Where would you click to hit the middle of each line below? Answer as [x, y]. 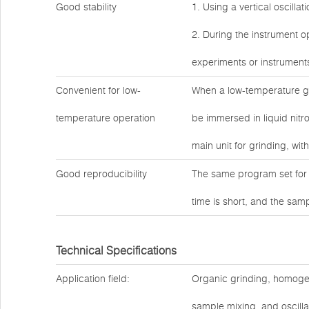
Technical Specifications [116, 250]
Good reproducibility [101, 174]
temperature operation [106, 118]
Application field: [93, 279]
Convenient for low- [98, 90]
